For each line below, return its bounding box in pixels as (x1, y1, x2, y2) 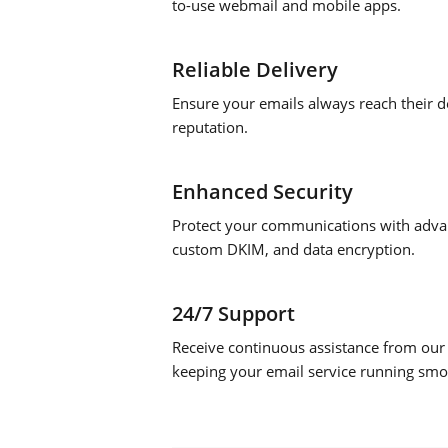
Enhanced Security (172, 178, 353, 205)
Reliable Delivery (172, 56, 338, 83)
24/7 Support (172, 300, 295, 327)
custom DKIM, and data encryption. (172, 239, 415, 259)
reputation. (172, 117, 248, 137)
